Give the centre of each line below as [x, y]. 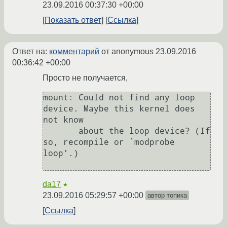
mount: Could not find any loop [119, 98]
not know [63, 120]
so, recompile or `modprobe [109, 142]
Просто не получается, [85, 78]
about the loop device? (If [61, 131]
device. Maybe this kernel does [119, 109]
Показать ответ [73, 20]
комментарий [74, 52]
